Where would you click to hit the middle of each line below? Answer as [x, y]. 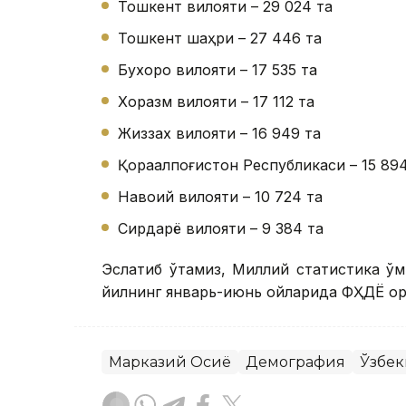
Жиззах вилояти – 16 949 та [219, 133]
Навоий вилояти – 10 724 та [220, 196]
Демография [295, 362]
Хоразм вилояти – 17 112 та [216, 101]
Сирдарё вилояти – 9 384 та [221, 228]
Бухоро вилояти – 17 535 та [217, 69]
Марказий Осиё [170, 362]
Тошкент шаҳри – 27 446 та [220, 38]
